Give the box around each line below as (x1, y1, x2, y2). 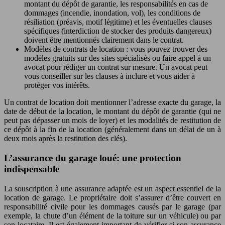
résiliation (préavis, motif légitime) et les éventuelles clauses (24, 18, 212, 27)
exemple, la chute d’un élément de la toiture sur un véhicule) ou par (4, 211, 221, 220)
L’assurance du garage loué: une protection (4, 153, 181, 164)
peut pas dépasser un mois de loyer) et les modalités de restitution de (4, 116, 221, 125)
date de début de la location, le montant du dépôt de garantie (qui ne (4, 107, 221, 116)
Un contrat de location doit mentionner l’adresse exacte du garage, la (4, 98, 221, 107)
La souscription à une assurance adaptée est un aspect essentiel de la (4, 184, 221, 193)
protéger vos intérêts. (24, 81, 90, 90)
